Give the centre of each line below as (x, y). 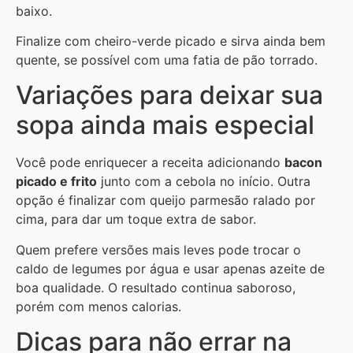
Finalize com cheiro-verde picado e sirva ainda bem (171, 41)
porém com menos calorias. (98, 306)
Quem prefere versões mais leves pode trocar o (158, 249)
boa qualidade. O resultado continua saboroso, (156, 287)
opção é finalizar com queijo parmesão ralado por (165, 201)
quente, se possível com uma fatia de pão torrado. (167, 59)
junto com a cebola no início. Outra (204, 182)
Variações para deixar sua (169, 95)
